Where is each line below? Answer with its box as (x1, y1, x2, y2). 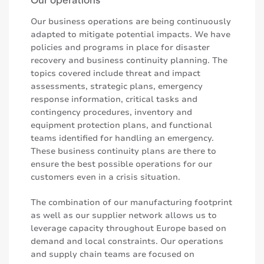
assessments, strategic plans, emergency (31, 81, 203, 93)
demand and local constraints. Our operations (31, 236, 223, 247)
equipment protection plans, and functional (31, 120, 212, 131)
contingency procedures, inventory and (31, 107, 192, 118)
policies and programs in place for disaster (31, 42, 210, 54)
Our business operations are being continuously (31, 16, 231, 28)
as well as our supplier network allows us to (31, 210, 217, 222)
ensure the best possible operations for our (31, 159, 212, 170)
